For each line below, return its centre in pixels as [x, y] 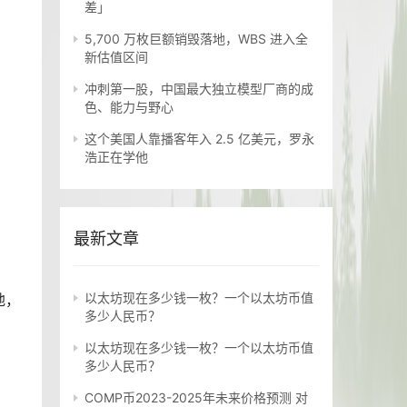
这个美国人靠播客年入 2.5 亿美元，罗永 [199, 139]
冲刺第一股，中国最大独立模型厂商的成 [199, 89]
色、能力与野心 [129, 107]
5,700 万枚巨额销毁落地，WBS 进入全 [196, 39]
